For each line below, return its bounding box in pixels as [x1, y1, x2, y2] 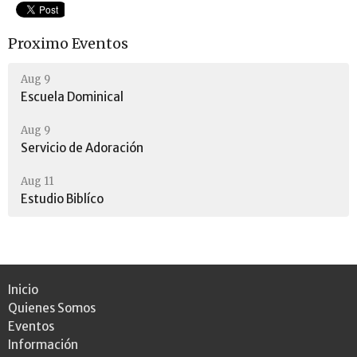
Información [8, 336, 78, 352]
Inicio [8, 281, 38, 297]
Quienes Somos [8, 300, 96, 316]
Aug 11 [21, 174, 53, 188]
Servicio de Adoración [21, 139, 143, 155]
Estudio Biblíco [21, 190, 104, 206]
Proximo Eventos [8, 34, 128, 53]
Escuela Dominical [21, 88, 124, 104]
